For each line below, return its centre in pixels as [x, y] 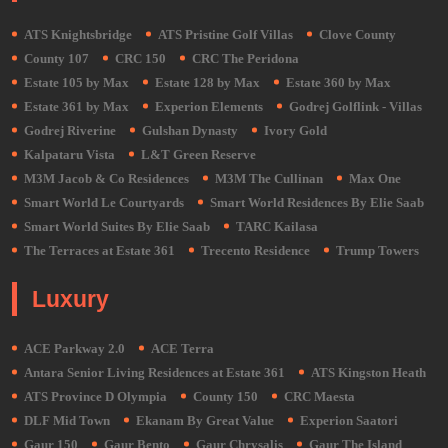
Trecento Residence [255, 250]
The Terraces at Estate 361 [99, 250]
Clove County [357, 34]
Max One [375, 178]
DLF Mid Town [67, 420]
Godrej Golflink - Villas [355, 106]
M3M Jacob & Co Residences [106, 178]
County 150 [225, 396]
